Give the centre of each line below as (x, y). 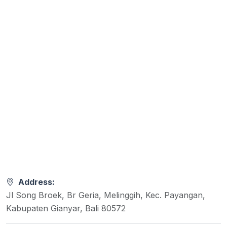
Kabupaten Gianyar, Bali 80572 (66, 208)
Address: (35, 182)
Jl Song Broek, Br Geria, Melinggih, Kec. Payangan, (106, 195)
